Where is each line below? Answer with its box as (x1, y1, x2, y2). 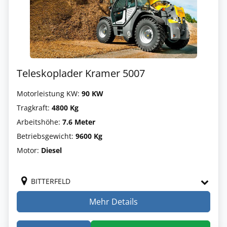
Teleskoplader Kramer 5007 (17, 66, 145, 80)
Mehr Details (89, 196, 138, 207)
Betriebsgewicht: (17, 131, 75, 141)
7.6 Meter (62, 117, 95, 127)
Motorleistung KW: (17, 88, 82, 98)
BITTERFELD (31, 176, 70, 186)
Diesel (41, 145, 62, 155)
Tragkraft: (17, 102, 52, 112)
